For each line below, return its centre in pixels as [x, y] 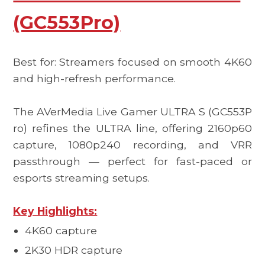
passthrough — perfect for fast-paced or [132, 161]
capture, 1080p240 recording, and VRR [132, 144]
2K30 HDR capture [74, 250]
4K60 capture [61, 231]
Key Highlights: [55, 211]
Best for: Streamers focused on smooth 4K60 [132, 62]
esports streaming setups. [82, 177]
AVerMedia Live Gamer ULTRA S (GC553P [144, 111]
